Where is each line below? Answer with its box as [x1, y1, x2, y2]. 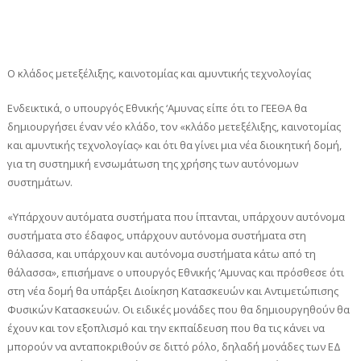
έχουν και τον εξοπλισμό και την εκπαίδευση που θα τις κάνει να [6, 321, 325, 336]
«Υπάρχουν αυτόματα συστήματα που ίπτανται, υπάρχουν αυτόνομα [6, 210, 345, 225]
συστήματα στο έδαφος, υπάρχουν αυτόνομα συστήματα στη [6, 228, 306, 243]
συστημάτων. [6, 175, 73, 190]
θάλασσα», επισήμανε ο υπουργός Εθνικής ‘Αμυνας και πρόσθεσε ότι [6, 265, 344, 280]
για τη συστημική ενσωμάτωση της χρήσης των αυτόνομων [6, 156, 298, 172]
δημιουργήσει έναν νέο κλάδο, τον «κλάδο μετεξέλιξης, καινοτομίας [6, 119, 341, 135]
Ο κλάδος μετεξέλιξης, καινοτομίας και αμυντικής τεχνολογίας [6, 66, 311, 81]
